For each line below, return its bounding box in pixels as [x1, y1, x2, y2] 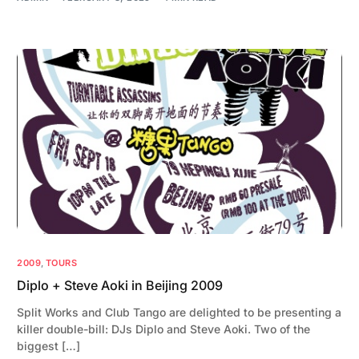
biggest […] [17, 339, 81, 353]
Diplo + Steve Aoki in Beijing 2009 [17, 277, 224, 293]
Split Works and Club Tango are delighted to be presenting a [17, 305, 342, 319]
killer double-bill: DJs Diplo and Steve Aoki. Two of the [17, 322, 311, 336]
